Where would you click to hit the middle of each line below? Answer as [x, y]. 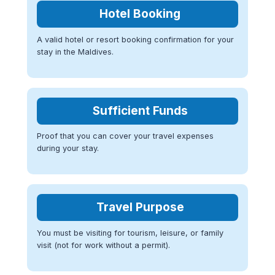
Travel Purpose [140, 207]
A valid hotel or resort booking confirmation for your [135, 39]
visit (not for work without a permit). [103, 245]
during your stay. [68, 149]
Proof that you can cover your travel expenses [125, 136]
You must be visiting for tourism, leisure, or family [130, 233]
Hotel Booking [140, 14]
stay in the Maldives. [75, 52]
